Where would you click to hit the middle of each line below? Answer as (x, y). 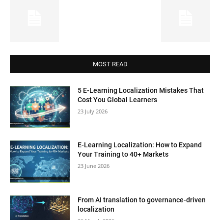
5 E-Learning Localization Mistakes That (141, 90)
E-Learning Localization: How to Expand (140, 145)
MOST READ (110, 64)
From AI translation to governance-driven (142, 200)
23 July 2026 (93, 111)
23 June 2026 (94, 166)
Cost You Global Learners (118, 99)
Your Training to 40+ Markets (123, 154)
